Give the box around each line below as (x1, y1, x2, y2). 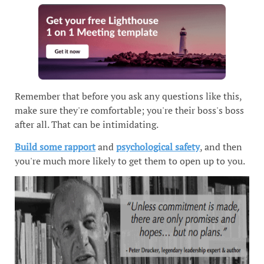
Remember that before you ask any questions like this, (15, 89, 242, 103)
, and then (200, 140, 242, 153)
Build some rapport (15, 140, 95, 153)
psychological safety (116, 140, 200, 153)
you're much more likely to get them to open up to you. (15, 154, 245, 167)
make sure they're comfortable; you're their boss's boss (15, 103, 244, 117)
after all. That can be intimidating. (15, 117, 159, 131)
